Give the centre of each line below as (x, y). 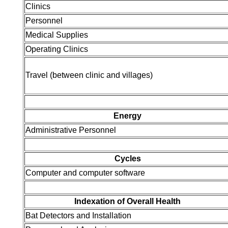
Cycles (127, 159)
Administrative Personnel (71, 130)
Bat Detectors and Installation (78, 216)
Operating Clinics (57, 49)
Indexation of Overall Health (127, 201)
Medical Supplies (57, 35)
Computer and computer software (85, 173)
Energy (127, 116)
